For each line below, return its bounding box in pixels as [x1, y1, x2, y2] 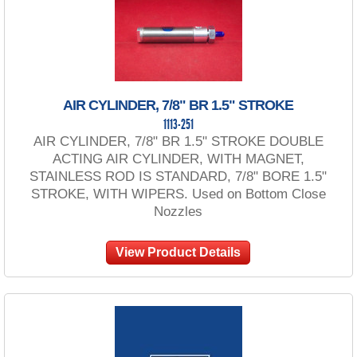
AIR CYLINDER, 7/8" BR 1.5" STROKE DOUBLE [33, 133, 324, 149]
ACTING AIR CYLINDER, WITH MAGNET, [52, 151, 304, 167]
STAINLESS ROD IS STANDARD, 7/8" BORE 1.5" [29, 168, 328, 184]
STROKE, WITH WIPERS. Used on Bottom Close [30, 186, 326, 202]
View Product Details [116, 245, 241, 259]
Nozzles [154, 203, 203, 219]
